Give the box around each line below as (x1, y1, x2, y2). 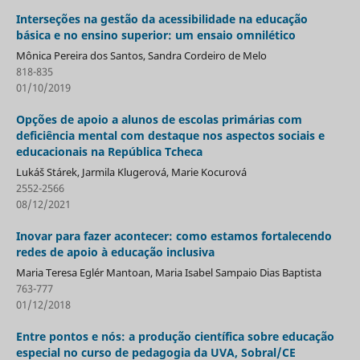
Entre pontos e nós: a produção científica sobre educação (15, 328, 334, 344)
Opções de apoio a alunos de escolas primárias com (15, 111, 302, 127)
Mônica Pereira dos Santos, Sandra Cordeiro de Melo (15, 47, 267, 63)
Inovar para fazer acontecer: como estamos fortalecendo (15, 227, 332, 243)
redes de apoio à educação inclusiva (15, 243, 215, 260)
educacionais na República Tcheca (15, 143, 202, 159)
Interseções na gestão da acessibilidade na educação (15, 10, 308, 27)
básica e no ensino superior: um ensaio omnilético (15, 27, 296, 43)
